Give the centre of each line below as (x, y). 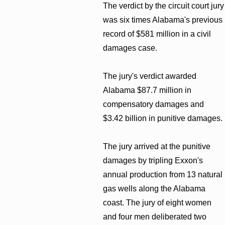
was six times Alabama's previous (163, 20)
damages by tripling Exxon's (153, 160)
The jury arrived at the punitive (157, 146)
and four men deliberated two (155, 216)
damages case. (130, 48)
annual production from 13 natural (163, 174)
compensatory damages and (154, 104)
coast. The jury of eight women (157, 202)
